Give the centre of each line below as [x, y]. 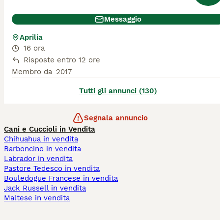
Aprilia [31, 37]
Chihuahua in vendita [41, 139]
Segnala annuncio [116, 118]
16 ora [34, 48]
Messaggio [123, 19]
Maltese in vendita [37, 198]
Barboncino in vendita [42, 149]
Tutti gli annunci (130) [118, 91]
